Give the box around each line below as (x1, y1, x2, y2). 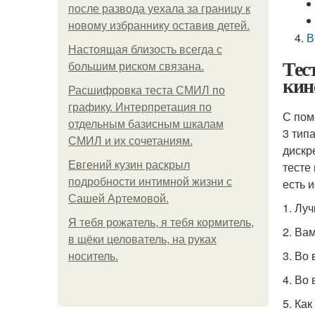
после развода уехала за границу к (68, 3, 250, 15)
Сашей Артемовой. (68, 193, 169, 205)
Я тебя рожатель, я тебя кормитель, (68, 217, 254, 229)
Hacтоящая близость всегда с (68, 44, 222, 56)
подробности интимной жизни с (68, 176, 232, 188)
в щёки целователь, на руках (68, 233, 217, 245)
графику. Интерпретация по (68, 101, 212, 113)
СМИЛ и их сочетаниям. (68, 135, 193, 147)
